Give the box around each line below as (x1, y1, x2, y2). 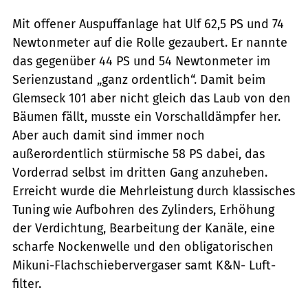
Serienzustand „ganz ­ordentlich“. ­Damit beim (12, 72, 265, 88)
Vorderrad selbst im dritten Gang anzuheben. (12, 165, 267, 181)
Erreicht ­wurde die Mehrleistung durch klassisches (12, 184, 295, 199)
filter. (12, 276, 41, 292)
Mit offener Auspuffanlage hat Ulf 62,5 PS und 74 (12, 16, 284, 32)
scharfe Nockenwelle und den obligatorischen (12, 239, 274, 255)
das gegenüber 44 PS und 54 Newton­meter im (12, 54, 270, 69)
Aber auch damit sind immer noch (12, 128, 205, 144)
